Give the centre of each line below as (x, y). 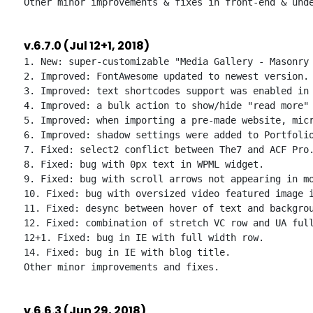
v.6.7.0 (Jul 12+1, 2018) (87, 46)
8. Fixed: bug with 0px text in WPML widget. (144, 164)
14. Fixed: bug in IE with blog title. (127, 252)
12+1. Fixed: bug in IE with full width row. (144, 238)
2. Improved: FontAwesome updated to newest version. (166, 76)
